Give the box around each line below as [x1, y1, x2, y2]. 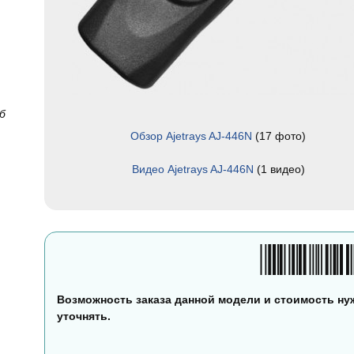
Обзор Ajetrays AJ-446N [130, 130, 252, 142]
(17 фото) [252, 130, 306, 142]
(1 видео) [253, 163, 305, 175]
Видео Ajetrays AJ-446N [131, 163, 254, 175]
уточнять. [57, 310, 111, 322]
